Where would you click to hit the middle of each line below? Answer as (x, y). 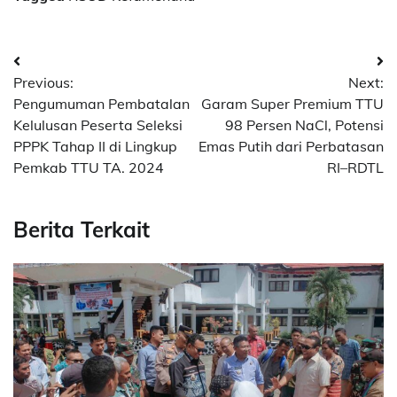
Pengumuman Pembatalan (101, 104)
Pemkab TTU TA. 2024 (89, 168)
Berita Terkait (82, 229)
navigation (66, 98)
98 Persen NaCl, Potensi (304, 125)
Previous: (43, 83)
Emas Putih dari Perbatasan (291, 147)
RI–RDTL (355, 168)
